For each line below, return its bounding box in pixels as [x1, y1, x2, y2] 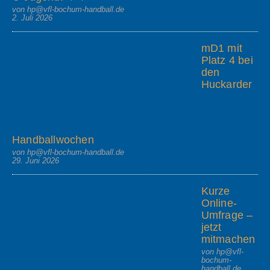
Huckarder [201, 78, 253, 91]
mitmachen [201, 233, 256, 245]
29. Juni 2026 [12, 155, 59, 165]
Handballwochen [12, 133, 94, 146]
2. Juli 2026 [12, 13, 52, 23]
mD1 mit [201, 42, 242, 55]
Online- [201, 196, 237, 209]
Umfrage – [201, 209, 253, 221]
